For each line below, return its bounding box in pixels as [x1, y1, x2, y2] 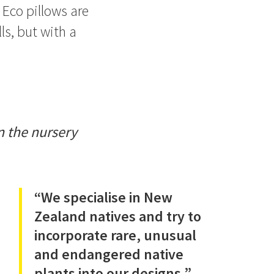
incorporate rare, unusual [34, 226, 196, 245]
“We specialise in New [34, 188, 172, 207]
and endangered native [34, 245, 183, 264]
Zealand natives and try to [34, 207, 201, 226]
